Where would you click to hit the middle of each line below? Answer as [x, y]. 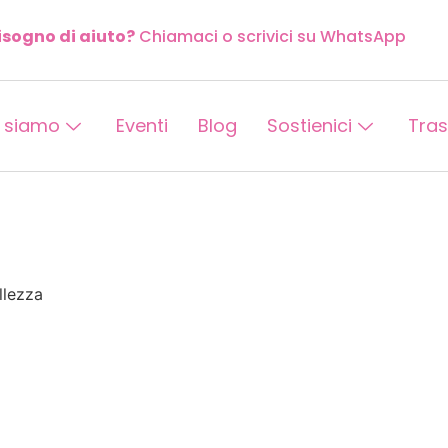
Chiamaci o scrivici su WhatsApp [270, 36]
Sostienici [309, 125]
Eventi [142, 125]
